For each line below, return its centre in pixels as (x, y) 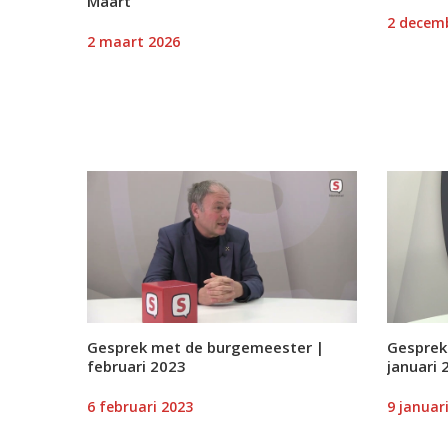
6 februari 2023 (140, 406)
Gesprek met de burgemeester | (205, 346)
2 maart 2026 (133, 41)
